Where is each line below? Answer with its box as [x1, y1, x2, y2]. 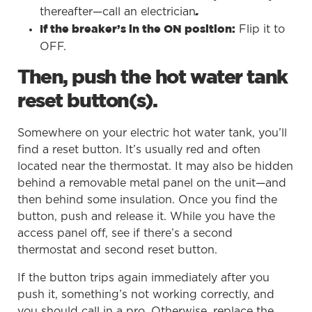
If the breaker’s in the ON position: [40, 24, 235, 35]
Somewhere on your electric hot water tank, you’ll [17, 127, 287, 139]
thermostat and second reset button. [17, 244, 217, 256]
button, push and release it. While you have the [17, 210, 275, 222]
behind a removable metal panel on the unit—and [17, 177, 286, 189]
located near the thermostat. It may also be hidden [17, 160, 293, 172]
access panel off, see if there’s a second [17, 227, 233, 239]
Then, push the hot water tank [17, 68, 288, 87]
